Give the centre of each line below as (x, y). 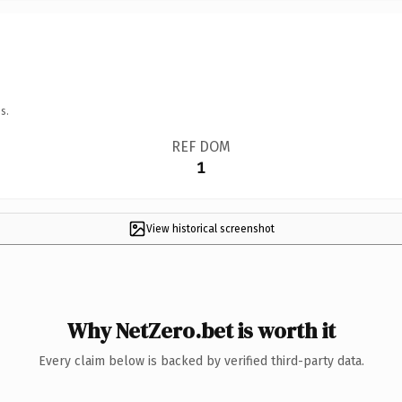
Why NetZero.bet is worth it (201, 330)
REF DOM (201, 146)
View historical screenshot (210, 228)
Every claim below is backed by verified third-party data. (201, 361)
